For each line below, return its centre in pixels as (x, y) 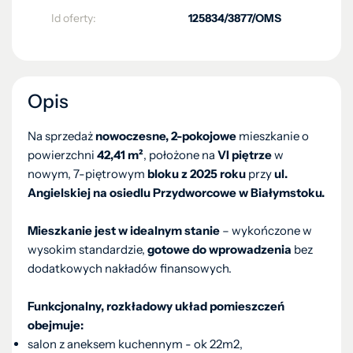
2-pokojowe (204, 136)
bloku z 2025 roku (197, 174)
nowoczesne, (132, 136)
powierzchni (62, 155)
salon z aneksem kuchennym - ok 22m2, (135, 344)
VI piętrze (245, 155)
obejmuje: (56, 325)
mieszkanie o (273, 136)
